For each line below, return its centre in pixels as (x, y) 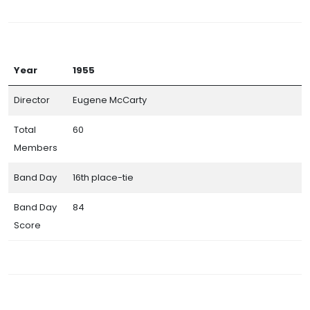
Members (36, 147)
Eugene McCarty (110, 100)
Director (32, 100)
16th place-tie (103, 177)
